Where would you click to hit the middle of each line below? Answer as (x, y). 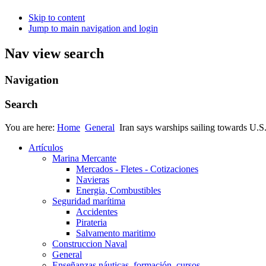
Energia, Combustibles (118, 190)
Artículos (46, 147)
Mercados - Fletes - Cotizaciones (137, 169)
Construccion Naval (90, 243)
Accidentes (97, 211)
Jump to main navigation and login (93, 28)
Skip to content (57, 18)
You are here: (31, 127)
